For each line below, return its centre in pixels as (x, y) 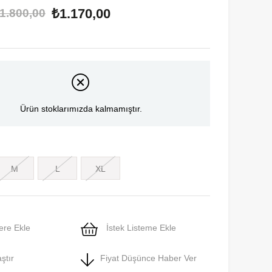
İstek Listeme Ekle (140, 228)
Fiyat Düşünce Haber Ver (148, 258)
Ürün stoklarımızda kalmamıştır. (81, 109)
